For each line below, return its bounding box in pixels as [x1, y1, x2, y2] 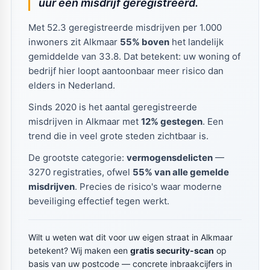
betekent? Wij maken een [28, 245, 130, 256]
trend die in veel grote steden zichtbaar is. [28, 130, 209, 142]
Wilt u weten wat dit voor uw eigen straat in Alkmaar [28, 231, 233, 242]
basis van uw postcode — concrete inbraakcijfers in [28, 258, 232, 269]
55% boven [119, 36, 169, 48]
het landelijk [169, 36, 224, 48]
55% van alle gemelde [132, 166, 229, 178]
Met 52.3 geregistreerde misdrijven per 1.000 [28, 21, 222, 33]
